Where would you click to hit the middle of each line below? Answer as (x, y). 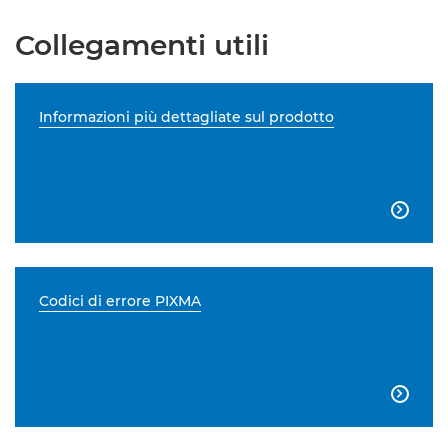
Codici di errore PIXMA (120, 301)
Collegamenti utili (142, 45)
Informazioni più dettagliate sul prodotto (186, 117)
